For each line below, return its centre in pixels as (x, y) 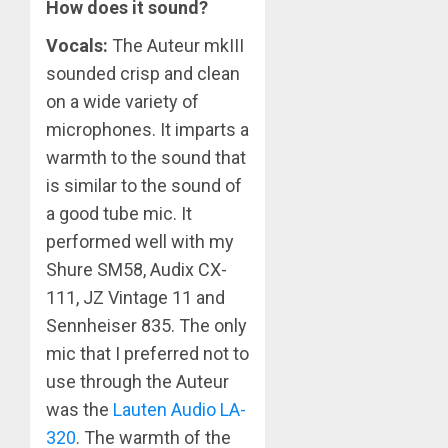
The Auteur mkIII (176, 46)
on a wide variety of (122, 102)
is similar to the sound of (144, 186)
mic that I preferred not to (147, 354)
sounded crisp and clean (143, 74)
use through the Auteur (137, 382)
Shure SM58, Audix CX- (136, 270)
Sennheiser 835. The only (146, 326)
